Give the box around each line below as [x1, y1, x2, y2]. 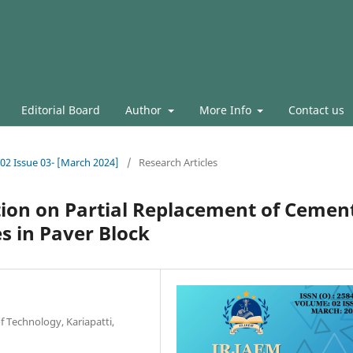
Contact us [288, 102, 344, 117]
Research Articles [139, 154, 217, 169]
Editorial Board [21, 102, 100, 117]
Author [125, 102, 165, 117]
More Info [199, 102, 255, 117]
